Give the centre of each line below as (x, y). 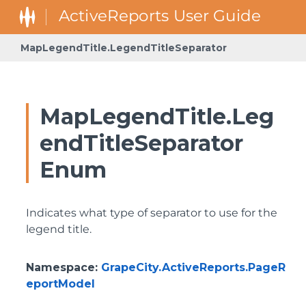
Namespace (60, 267)
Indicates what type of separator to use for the (152, 213)
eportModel (60, 284)
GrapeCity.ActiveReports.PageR (193, 267)
